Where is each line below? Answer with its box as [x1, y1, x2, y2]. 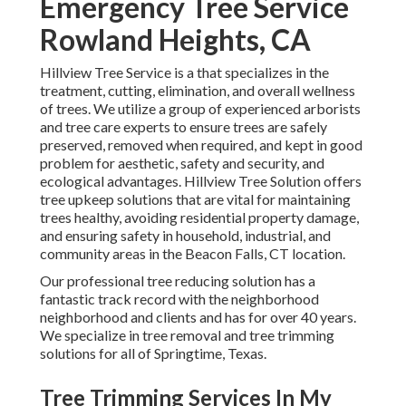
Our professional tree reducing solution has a [40, 272, 315, 290]
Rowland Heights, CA [40, 22, 311, 58]
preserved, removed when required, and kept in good [40, 136, 362, 154]
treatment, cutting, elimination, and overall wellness [40, 82, 355, 100]
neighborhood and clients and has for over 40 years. [40, 308, 356, 326]
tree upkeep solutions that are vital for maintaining [40, 190, 351, 208]
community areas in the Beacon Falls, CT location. [40, 245, 345, 263]
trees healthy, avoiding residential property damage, [40, 208, 359, 227]
